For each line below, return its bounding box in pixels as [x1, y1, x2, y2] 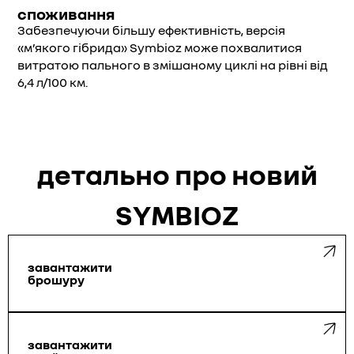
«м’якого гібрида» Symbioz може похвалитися [17, 40, 302, 55]
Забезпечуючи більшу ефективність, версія [17, 22, 285, 38]
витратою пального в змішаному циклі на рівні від [17, 57, 328, 73]
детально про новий [36, 157, 318, 191]
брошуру [28, 272, 85, 288]
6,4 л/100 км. [17, 74, 88, 90]
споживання [17, 4, 115, 23]
